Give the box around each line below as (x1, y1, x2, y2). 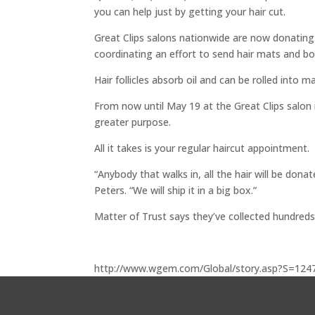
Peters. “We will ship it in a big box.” (94, 183, 257, 197)
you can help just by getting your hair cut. (94, 4, 286, 18)
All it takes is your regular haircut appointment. (94, 141, 310, 155)
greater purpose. (94, 115, 172, 129)
